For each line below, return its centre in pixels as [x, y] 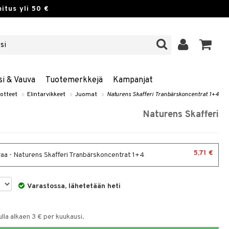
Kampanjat [133, 80]
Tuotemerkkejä [74, 80]
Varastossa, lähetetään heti [74, 186]
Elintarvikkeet [46, 95]
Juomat [86, 95]
